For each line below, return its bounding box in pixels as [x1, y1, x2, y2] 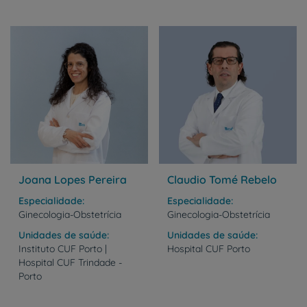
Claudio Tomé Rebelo [167, 173, 277, 186]
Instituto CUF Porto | [19, 243, 107, 255]
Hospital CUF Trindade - [19, 256, 122, 269]
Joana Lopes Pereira [19, 173, 127, 186]
